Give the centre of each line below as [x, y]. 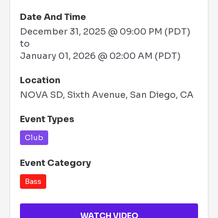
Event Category [55, 163]
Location [40, 80]
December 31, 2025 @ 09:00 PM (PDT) [105, 31]
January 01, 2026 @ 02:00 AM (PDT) [100, 56]
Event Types [47, 119]
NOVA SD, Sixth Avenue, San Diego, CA [107, 95]
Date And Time [53, 17]
